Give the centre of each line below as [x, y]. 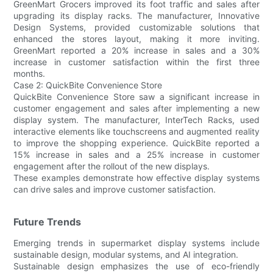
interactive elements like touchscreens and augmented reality [136, 131]
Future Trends [48, 222]
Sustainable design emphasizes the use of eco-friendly [136, 266]
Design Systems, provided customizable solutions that [136, 27]
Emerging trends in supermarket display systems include [136, 243]
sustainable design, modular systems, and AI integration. [126, 254]
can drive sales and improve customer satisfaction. [115, 189]
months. [30, 73]
